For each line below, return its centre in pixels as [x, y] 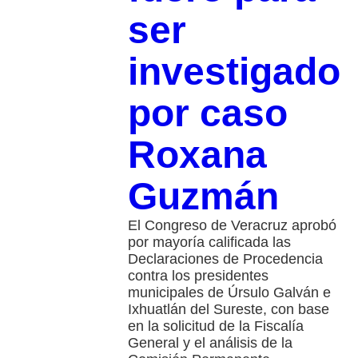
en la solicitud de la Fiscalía [215, 326]
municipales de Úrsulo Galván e [229, 293]
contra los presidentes [198, 276]
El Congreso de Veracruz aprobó [232, 226]
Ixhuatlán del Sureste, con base [228, 310]
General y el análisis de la [210, 343]
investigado [234, 72]
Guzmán [203, 197]
